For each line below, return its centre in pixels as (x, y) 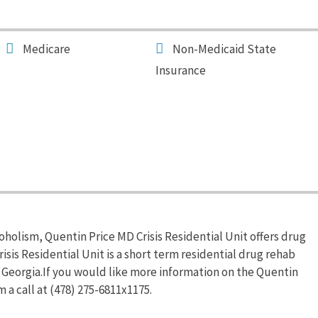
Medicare (47, 49)
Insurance (181, 70)
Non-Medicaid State (225, 49)
